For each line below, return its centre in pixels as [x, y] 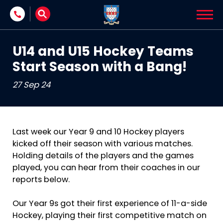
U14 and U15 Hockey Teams [103, 53]
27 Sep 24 [31, 86]
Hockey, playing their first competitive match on [110, 216]
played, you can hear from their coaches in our [106, 168]
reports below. [42, 180]
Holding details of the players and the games [103, 156]
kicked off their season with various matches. [103, 144]
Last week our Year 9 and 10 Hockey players [98, 132]
